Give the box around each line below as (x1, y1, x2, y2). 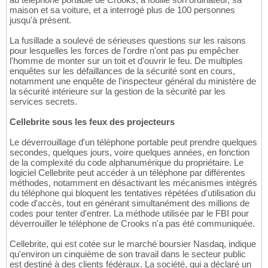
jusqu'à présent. (10, 14, 71, 25)
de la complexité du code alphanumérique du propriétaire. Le (10, 157, 243, 167)
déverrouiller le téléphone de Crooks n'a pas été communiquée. (10, 218, 255, 229)
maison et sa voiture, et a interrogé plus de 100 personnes (10, 4, 235, 15)
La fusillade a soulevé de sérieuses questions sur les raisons (10, 35, 246, 45)
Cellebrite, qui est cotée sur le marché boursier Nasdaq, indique (10, 238, 256, 249)
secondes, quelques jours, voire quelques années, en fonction (10, 147, 249, 157)
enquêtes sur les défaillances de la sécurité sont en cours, (10, 65, 235, 76)
